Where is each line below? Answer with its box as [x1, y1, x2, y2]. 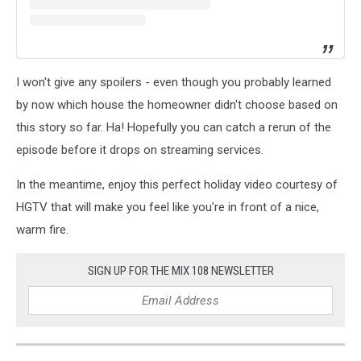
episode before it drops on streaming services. [16, 143, 263, 158]
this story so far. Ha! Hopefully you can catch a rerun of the [16, 120, 331, 135]
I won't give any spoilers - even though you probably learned [16, 75, 331, 90]
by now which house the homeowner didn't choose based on [16, 98, 338, 113]
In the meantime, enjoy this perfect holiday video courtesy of [16, 177, 338, 193]
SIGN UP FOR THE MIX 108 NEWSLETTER [87, 263, 274, 279]
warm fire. [16, 222, 68, 238]
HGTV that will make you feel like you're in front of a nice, [16, 200, 319, 215]
